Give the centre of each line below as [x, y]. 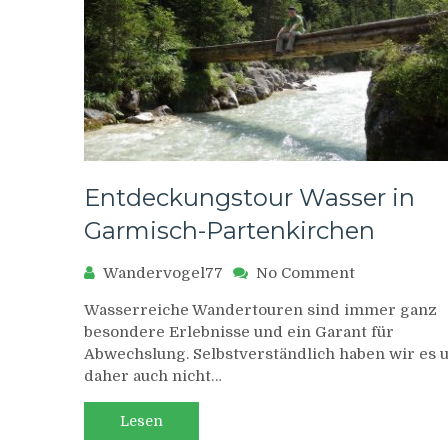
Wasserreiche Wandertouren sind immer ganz [260, 309]
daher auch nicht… [153, 375]
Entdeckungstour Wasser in [249, 197]
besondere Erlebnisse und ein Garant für [239, 331]
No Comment [305, 272]
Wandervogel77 [163, 272]
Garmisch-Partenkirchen [229, 230]
